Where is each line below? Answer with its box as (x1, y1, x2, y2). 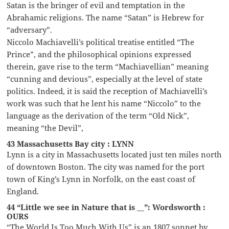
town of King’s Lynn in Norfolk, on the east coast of (7, 173, 196, 184)
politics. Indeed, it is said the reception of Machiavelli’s (7, 85, 208, 96)
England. (7, 186, 39, 196)
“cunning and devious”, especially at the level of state (7, 73, 203, 84)
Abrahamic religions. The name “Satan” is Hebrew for (7, 12, 204, 22)
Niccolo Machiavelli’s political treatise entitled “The (7, 36, 195, 47)
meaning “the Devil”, (7, 122, 84, 133)
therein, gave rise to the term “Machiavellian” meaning (7, 61, 209, 72)
